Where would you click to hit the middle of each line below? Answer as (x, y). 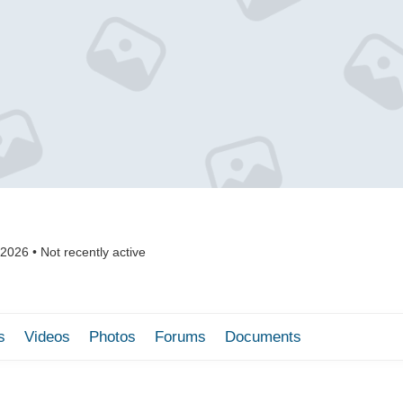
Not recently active (91, 252)
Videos (47, 336)
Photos (112, 336)
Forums (180, 336)
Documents (263, 336)
